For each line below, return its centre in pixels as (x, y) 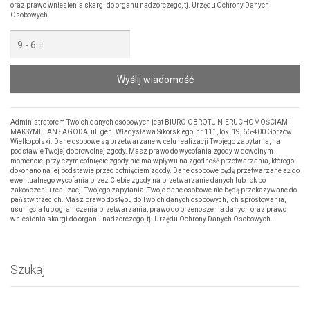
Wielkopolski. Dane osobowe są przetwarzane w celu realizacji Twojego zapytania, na (145, 142)
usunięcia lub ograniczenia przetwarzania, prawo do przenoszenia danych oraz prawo (148, 210)
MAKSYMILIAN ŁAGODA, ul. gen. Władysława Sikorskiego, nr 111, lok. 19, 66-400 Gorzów (151, 132)
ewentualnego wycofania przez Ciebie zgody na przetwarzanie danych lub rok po (138, 181)
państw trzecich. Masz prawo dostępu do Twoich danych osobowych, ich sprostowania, (148, 200)
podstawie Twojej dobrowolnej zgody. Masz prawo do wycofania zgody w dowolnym (142, 152)
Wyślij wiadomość (155, 80)
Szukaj (28, 270)
